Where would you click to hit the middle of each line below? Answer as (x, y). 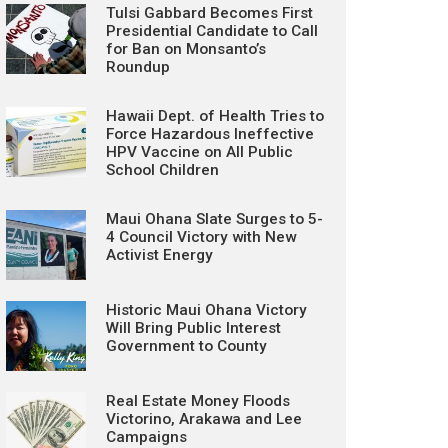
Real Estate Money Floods (198, 401)
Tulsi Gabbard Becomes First (209, 13)
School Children (162, 170)
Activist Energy (159, 255)
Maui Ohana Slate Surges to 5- (214, 219)
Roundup (138, 67)
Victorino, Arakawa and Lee (204, 419)
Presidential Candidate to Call (212, 31)
